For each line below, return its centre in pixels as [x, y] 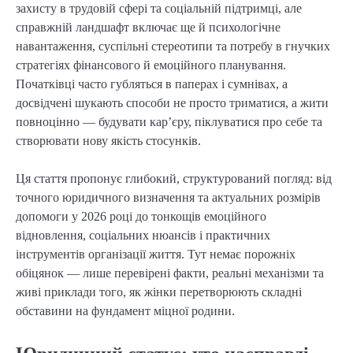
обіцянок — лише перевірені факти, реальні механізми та [170, 273]
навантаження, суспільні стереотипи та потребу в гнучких [173, 46]
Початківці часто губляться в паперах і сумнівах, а [152, 84]
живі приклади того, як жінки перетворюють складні [159, 292]
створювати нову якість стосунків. [108, 140]
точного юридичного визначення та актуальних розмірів [168, 197]
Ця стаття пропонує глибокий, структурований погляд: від [174, 178]
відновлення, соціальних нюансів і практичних [143, 235]
